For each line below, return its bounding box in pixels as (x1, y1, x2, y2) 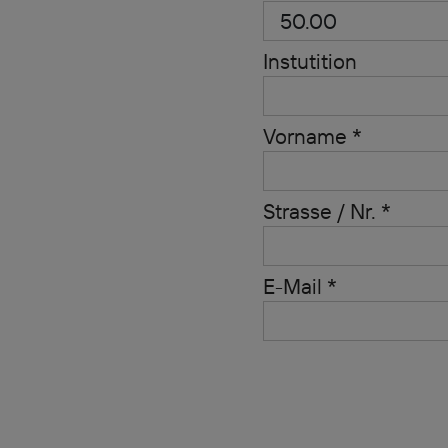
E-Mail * (262, 273, 337, 299)
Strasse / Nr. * (262, 198, 391, 224)
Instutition (262, 48, 357, 74)
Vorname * (262, 123, 362, 149)
